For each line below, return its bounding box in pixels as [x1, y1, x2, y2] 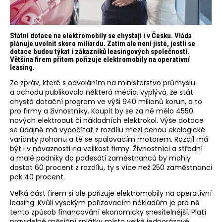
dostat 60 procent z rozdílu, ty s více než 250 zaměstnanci [10, 162, 212, 172]
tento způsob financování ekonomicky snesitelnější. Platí [10, 207, 206, 217]
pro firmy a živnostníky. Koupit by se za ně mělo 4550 [10, 106, 193, 116]
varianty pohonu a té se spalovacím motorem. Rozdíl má [10, 134, 208, 144]
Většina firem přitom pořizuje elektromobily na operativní [10, 55, 190, 64]
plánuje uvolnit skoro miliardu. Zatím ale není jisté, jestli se [10, 39, 195, 48]
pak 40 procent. [10, 171, 65, 182]
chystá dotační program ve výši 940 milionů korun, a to [10, 96, 202, 107]
